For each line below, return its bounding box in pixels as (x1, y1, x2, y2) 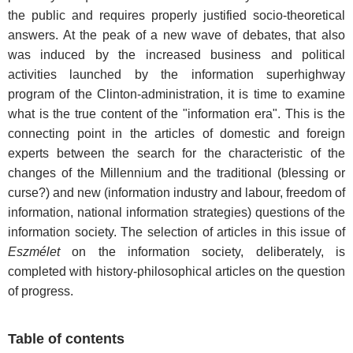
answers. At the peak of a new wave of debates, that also (8, 28, 345, 43)
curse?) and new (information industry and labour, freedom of (8, 186, 345, 200)
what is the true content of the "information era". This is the (8, 107, 345, 121)
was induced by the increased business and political (8, 48, 345, 62)
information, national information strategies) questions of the (8, 206, 345, 220)
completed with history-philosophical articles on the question (8, 265, 345, 279)
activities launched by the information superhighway (8, 68, 345, 82)
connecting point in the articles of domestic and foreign (8, 127, 345, 141)
